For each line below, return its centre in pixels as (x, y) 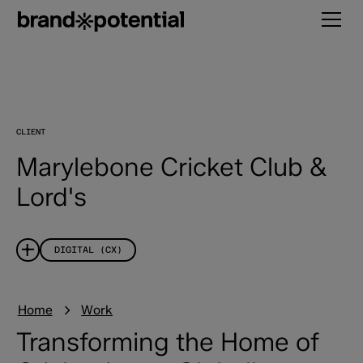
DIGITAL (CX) (88, 250)
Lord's (51, 197)
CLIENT (30, 132)
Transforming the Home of (167, 342)
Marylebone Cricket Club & (171, 167)
